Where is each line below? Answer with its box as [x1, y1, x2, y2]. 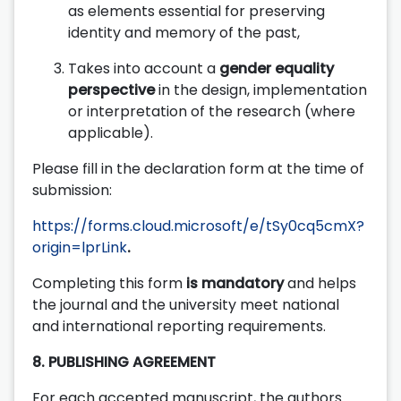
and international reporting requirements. [32, 315, 326, 337]
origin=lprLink [32, 236, 127, 258]
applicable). [68, 122, 153, 143]
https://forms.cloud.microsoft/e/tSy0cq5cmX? [32, 215, 364, 236]
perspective [68, 79, 158, 100]
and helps [284, 272, 356, 294]
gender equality [219, 57, 334, 79]
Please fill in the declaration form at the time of [32, 158, 364, 179]
